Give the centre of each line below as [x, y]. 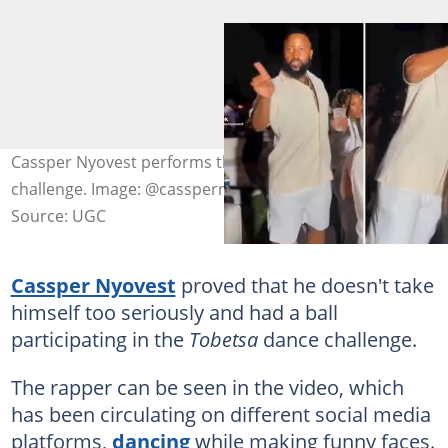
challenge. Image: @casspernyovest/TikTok [170, 188]
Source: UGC [58, 215]
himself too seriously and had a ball [174, 311]
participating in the [99, 338]
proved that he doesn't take [304, 284]
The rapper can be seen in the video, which [207, 386]
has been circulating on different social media [220, 413]
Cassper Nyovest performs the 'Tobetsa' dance [187, 161]
